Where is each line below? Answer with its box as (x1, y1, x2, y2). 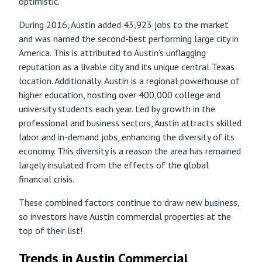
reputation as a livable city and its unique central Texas (19, 60, 235, 73)
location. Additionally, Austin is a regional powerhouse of (19, 74, 240, 87)
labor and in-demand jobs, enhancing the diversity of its (19, 130, 235, 143)
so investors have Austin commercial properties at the (19, 210, 231, 222)
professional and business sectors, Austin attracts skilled (19, 116, 242, 129)
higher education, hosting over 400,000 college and (19, 88, 220, 101)
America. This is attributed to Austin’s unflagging (19, 46, 206, 58)
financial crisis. (19, 173, 74, 185)
